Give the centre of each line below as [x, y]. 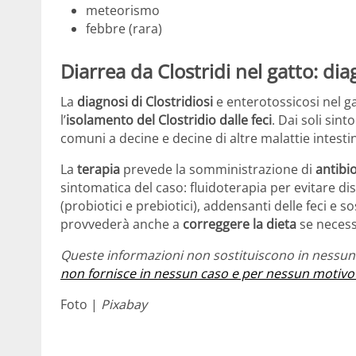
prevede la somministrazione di [219, 169]
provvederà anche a [122, 224]
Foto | [81, 304]
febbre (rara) [124, 29]
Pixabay [124, 304]
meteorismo [123, 11]
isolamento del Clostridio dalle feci [169, 120]
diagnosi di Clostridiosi [147, 101]
